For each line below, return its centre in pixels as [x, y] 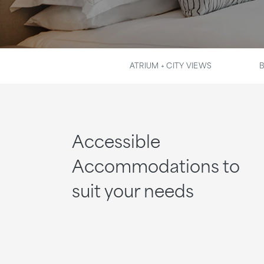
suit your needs [133, 190]
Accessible [116, 140]
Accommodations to [156, 165]
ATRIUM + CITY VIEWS [171, 65]
